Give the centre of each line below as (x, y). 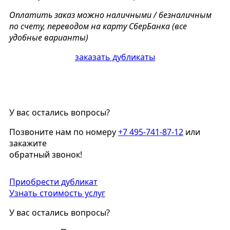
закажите (28, 143)
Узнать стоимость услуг (57, 193)
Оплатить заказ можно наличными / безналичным (110, 15)
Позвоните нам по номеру (64, 132)
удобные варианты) (49, 37)
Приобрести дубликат (53, 181)
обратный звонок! (46, 154)
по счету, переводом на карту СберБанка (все (98, 26)
